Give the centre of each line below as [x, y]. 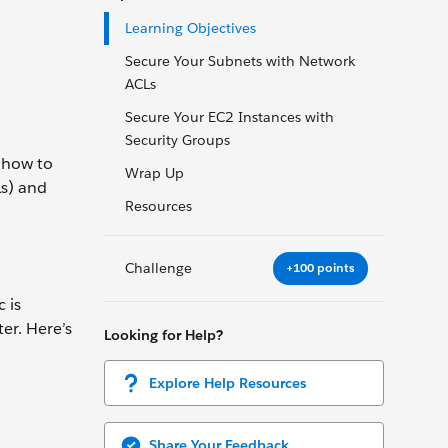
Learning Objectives [190, 28]
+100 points [320, 268]
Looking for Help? [163, 334]
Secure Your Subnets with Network [240, 61]
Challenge [158, 267]
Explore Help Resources [227, 382]
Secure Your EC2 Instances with [229, 117]
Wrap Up [154, 173]
